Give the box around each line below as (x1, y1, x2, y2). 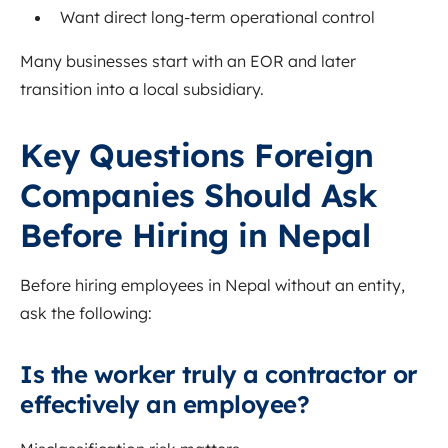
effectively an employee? (20, 389, 309, 420)
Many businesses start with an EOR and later (20, 51, 356, 72)
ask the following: (20, 303, 152, 324)
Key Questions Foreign (20, 135, 374, 176)
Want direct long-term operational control (60, 7, 375, 28)
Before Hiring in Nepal (20, 215, 370, 256)
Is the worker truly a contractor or (20, 359, 418, 390)
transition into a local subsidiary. (20, 79, 264, 100)
